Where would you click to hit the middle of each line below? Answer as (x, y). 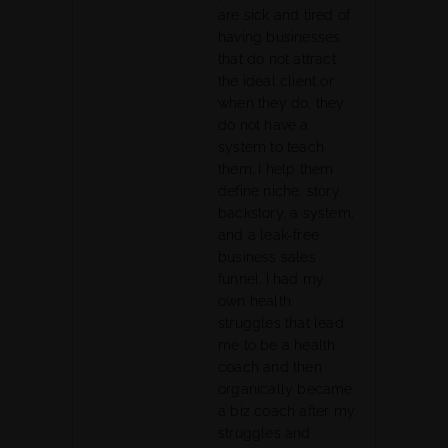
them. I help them (276, 169)
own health (254, 301)
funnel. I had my (271, 279)
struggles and (264, 433)
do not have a (263, 125)
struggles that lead (281, 323)
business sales (267, 257)
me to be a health (277, 345)
